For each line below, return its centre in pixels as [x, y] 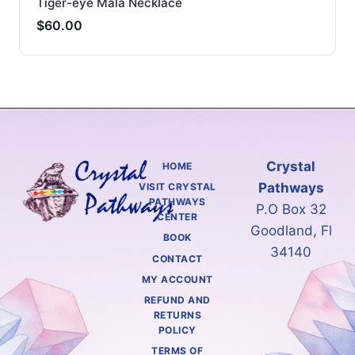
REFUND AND [177, 300]
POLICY [177, 330]
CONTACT [177, 258]
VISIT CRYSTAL [177, 187]
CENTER [177, 217]
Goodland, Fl [291, 230]
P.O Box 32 [291, 209]
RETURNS [177, 315]
